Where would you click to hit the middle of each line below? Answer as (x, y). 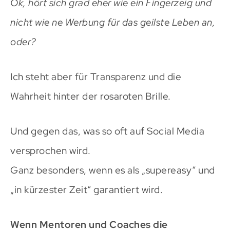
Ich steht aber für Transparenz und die (96, 77)
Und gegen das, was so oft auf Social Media (107, 131)
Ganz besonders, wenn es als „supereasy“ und (113, 170)
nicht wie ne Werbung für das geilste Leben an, (113, 23)
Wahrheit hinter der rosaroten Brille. (91, 97)
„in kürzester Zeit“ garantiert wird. (87, 190)
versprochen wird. (51, 151)
